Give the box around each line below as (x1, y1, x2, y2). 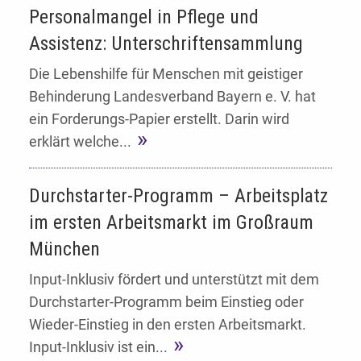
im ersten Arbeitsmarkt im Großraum (29, 210, 313, 234)
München (29, 237, 100, 260)
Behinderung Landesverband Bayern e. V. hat (29, 87, 316, 105)
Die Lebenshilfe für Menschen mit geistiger (29, 64, 303, 82)
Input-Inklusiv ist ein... (29, 338, 168, 356)
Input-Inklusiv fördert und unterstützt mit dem (29, 271, 319, 288)
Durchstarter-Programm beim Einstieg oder (29, 293, 304, 311)
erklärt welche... (29, 132, 131, 150)
